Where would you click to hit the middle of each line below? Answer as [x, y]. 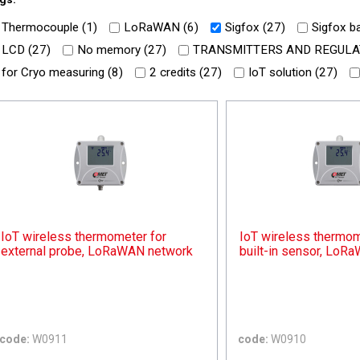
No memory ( [112, 50]
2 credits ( [176, 73]
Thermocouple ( [44, 27]
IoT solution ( [284, 73]
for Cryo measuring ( [57, 73]
